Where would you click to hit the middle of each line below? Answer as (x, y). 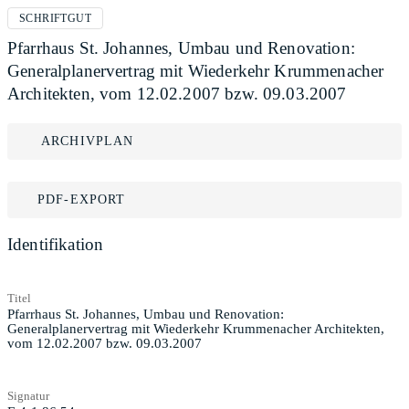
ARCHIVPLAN (88, 141)
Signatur (28, 395)
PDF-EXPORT (82, 199)
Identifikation (56, 244)
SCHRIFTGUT (55, 18)
